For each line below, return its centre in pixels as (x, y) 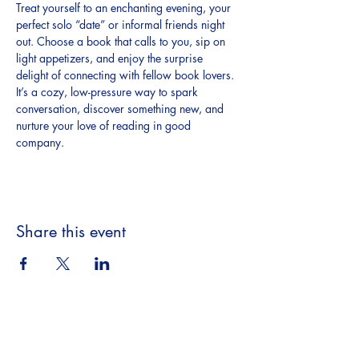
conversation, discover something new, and (121, 109)
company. (40, 143)
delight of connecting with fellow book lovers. (127, 75)
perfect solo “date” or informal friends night (122, 25)
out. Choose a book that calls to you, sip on (122, 42)
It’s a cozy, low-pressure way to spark (109, 92)
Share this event (71, 232)
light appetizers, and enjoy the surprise (111, 58)
